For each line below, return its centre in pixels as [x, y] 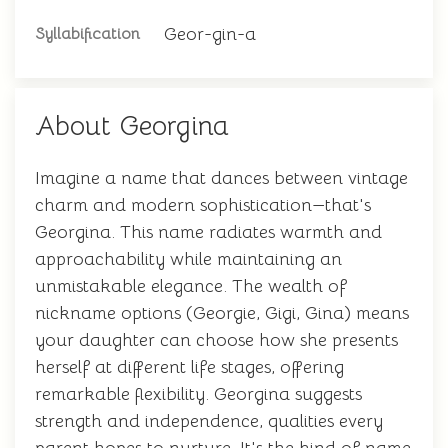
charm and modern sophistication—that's [203, 205]
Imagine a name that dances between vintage [221, 178]
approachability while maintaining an [188, 259]
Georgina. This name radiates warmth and [208, 232]
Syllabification [87, 34]
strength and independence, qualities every [209, 421]
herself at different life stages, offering [189, 367]
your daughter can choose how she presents [216, 340]
